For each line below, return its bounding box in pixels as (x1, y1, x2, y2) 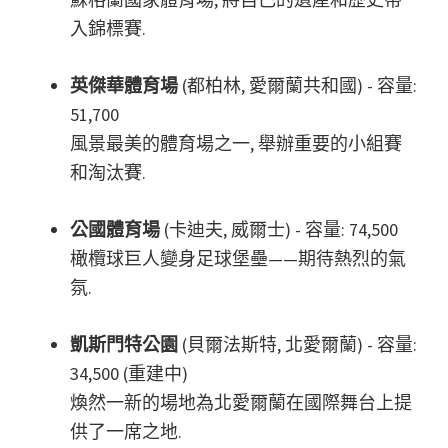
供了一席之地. (70, 420, 182, 444)
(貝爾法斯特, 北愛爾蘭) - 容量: (178, 333, 417, 357)
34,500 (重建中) (70, 362, 188, 386)
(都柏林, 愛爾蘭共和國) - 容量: (178, 74, 417, 98)
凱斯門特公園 (70, 333, 178, 357)
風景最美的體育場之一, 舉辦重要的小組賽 (70, 132, 402, 156)
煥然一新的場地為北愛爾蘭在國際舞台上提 (70, 391, 412, 415)
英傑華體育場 (70, 74, 178, 98)
